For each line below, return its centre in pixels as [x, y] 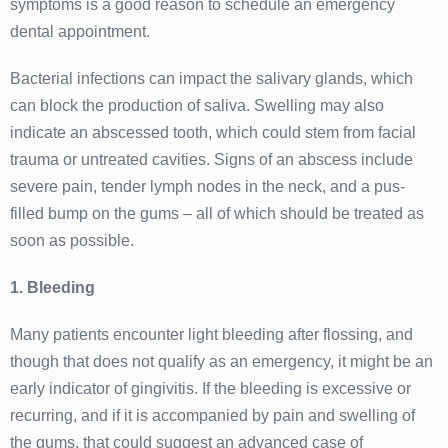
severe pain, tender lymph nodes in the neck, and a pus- [207, 186]
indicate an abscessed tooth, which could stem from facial [213, 132]
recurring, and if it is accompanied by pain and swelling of [212, 415]
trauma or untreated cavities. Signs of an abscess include [211, 159]
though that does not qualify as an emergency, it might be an [221, 361]
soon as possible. [72, 240]
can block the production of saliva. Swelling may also [197, 105]
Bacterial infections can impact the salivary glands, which [211, 78]
